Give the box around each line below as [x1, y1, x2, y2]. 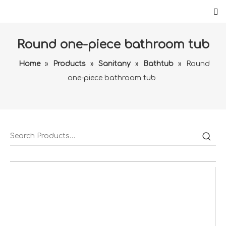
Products [53, 60, 86, 68]
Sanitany [98, 60, 131, 68]
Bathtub [143, 60, 174, 68]
